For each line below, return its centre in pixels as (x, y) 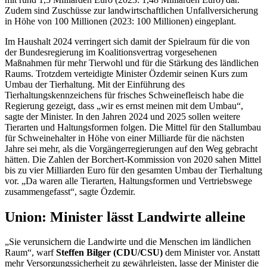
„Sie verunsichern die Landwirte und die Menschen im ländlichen (128, 242)
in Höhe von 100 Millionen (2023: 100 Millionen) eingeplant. (120, 21)
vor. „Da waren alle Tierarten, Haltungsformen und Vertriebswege (128, 181)
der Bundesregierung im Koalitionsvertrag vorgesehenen (111, 52)
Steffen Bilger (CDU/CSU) (111, 253)
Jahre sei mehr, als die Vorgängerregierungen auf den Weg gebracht (131, 148)
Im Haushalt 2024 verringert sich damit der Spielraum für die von (127, 41)
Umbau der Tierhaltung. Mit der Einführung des (95, 84)
